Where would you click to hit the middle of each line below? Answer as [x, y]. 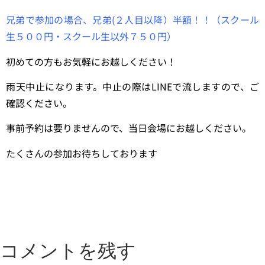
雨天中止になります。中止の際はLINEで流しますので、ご [132, 86]
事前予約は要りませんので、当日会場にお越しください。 [129, 128]
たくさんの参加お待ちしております [82, 153]
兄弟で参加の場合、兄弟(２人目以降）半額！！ [109, 20]
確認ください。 [39, 103]
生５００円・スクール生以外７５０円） [91, 36]
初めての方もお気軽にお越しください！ [91, 61]
